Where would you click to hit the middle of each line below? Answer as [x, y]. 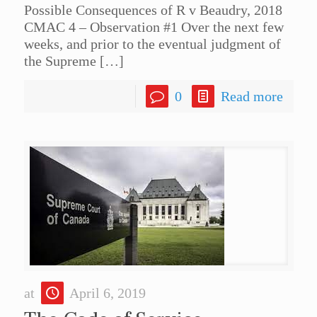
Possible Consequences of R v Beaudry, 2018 [153, 10]
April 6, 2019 [107, 293]
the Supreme [60, 61]
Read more [252, 97]
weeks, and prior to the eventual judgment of [152, 44]
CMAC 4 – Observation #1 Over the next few [154, 27]
